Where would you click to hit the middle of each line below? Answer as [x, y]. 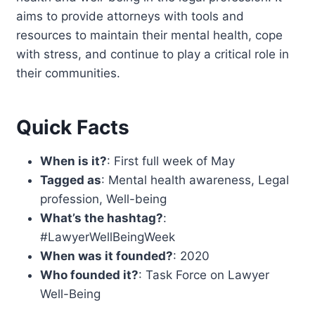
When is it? [74, 161]
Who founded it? [90, 275]
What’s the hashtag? [102, 218]
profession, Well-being [104, 199]
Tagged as [71, 180]
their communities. [69, 73]
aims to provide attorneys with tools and [130, 16]
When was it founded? [107, 256]
